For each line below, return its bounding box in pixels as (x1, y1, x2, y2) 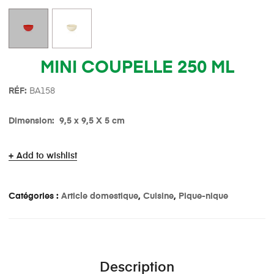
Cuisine (143, 192, 174, 201)
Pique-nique (179, 192, 228, 201)
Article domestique (61, 192, 138, 201)
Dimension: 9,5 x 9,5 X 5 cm (9, 117, 125, 126)
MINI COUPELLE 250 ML (40, 59, 234, 77)
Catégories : (9, 192, 61, 201)
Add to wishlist (17, 152, 77, 161)
